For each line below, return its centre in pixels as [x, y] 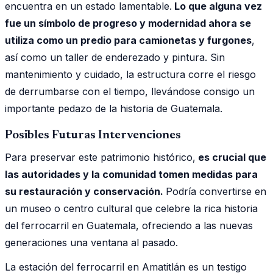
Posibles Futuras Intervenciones [93, 135]
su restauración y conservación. [85, 191]
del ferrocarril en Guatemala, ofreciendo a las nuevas [129, 225]
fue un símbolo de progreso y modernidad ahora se [128, 23]
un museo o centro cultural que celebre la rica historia [131, 208]
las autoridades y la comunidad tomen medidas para [131, 174]
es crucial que [231, 157]
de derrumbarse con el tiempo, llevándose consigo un [130, 91]
